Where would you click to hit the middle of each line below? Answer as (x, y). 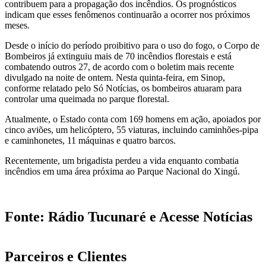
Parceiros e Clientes (66, 256)
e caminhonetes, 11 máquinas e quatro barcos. (90, 141)
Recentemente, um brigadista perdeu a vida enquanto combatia (122, 161)
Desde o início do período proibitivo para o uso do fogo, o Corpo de (132, 46)
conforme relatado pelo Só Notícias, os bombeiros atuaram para (123, 88)
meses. (17, 26)
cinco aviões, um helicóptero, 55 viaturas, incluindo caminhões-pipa (132, 130)
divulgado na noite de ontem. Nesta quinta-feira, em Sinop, (115, 78)
